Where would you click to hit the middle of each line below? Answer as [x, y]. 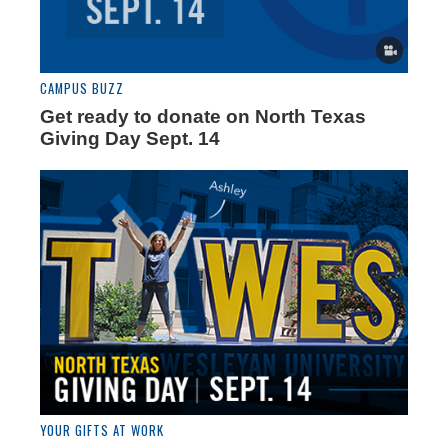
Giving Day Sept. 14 [130, 138]
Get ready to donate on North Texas [203, 116]
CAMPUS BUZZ [82, 88]
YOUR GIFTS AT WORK [102, 431]
